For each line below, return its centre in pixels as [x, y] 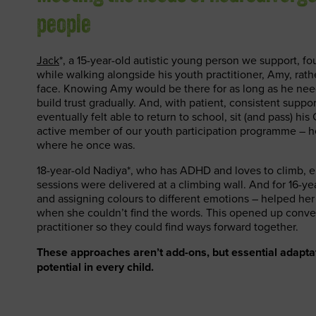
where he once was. [86, 145]
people [64, 26]
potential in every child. [95, 267]
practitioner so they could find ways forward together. [168, 226]
